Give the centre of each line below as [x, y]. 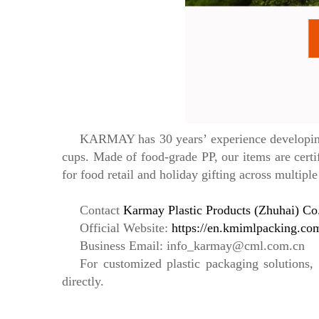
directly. [83, 281]
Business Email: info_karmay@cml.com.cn [192, 246]
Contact [101, 210]
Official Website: [126, 228]
